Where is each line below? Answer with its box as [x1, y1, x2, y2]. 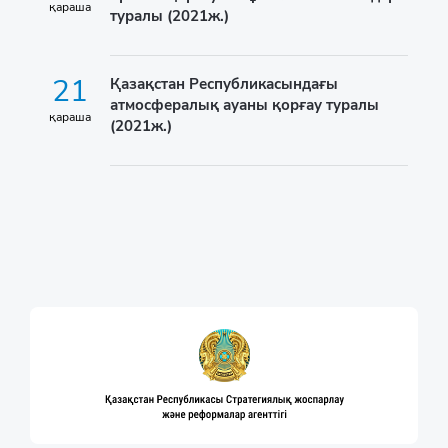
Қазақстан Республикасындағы [110, 74, 338, 94]
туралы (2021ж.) [110, 6, 229, 26]
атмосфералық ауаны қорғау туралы [110, 95, 379, 115]
